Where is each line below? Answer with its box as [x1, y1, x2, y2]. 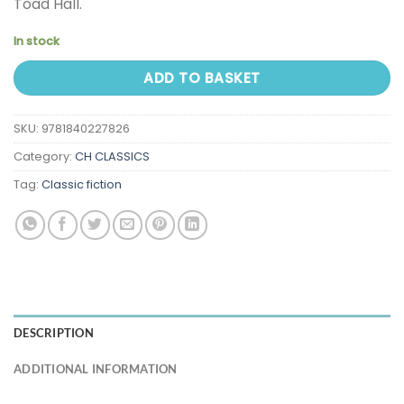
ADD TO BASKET [143, 69, 261, 88]
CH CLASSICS [75, 148, 150, 164]
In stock [14, 33, 60, 50]
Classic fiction [41, 176, 122, 192]
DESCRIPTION [14, 325, 94, 340]
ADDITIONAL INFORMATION [14, 361, 178, 376]
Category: [14, 148, 75, 164]
